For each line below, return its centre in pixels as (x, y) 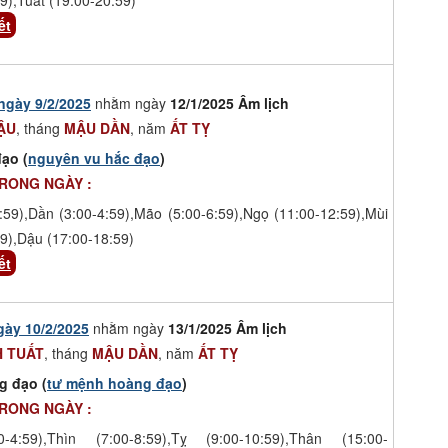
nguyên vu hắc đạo (94, 157)
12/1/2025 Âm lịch (229, 102)
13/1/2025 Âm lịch (227, 327)
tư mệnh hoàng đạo (114, 382)
